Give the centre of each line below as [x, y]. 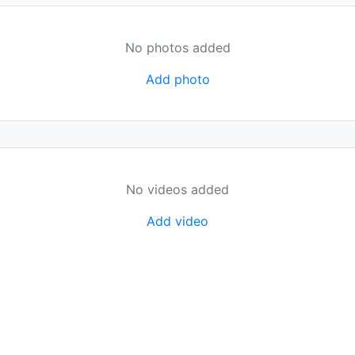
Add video [177, 221]
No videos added [177, 190]
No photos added [177, 47]
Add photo [177, 79]
